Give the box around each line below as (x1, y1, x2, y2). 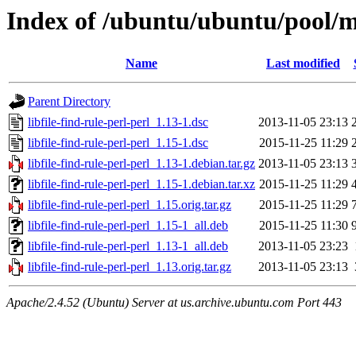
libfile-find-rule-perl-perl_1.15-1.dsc (28, 136, 208, 150)
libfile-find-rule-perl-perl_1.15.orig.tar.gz (28, 198, 231, 212)
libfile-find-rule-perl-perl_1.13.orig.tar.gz (28, 260, 231, 274)
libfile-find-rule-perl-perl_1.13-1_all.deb (28, 239, 228, 253)
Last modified (266, 56, 340, 71)
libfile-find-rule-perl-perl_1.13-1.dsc (28, 115, 208, 130)
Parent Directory (28, 95, 110, 109)
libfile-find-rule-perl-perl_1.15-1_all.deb (28, 219, 228, 233)
